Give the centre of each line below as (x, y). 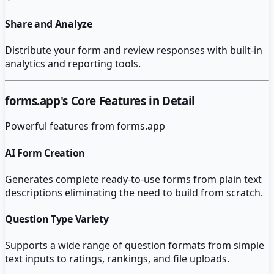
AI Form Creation (45, 153)
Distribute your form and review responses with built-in (134, 50)
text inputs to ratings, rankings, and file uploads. (117, 259)
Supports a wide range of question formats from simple (135, 246)
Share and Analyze (49, 24)
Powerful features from (61, 126)
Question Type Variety (57, 219)
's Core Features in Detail (128, 100)
